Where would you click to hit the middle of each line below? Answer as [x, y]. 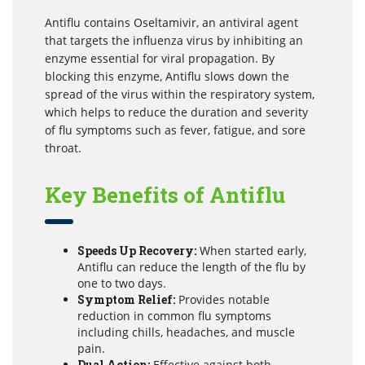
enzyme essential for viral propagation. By [160, 58]
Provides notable [222, 299]
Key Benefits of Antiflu [165, 194]
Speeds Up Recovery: [137, 250]
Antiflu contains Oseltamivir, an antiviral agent [172, 22]
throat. [63, 147]
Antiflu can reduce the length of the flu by [191, 266]
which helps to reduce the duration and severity [176, 112]
